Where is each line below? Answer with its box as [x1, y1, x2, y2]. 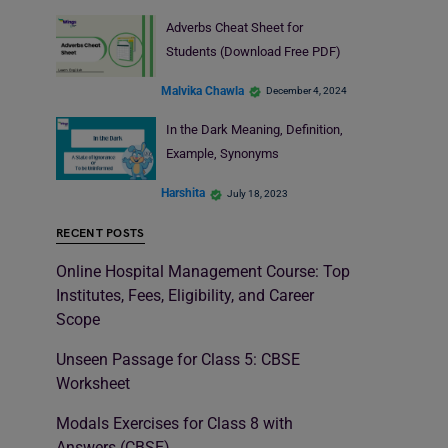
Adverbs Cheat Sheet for [165, 19, 303, 35]
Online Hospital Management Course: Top [56, 261, 350, 281]
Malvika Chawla [161, 83, 244, 98]
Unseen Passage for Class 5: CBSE [56, 349, 300, 369]
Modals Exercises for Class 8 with [56, 413, 293, 433]
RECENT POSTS [56, 225, 145, 241]
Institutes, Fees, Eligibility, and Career [56, 285, 314, 305]
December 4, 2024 [266, 85, 347, 97]
